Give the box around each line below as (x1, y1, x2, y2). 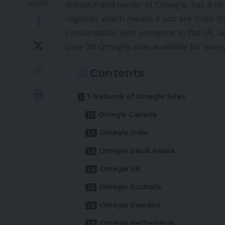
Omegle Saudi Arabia (98, 146, 174, 156)
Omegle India (99, 128, 148, 138)
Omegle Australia (98, 182, 161, 192)
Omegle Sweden (99, 200, 160, 210)
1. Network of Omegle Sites (86, 92, 185, 101)
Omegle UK (99, 164, 140, 174)
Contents (90, 66, 144, 80)
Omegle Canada (97, 110, 156, 120)
